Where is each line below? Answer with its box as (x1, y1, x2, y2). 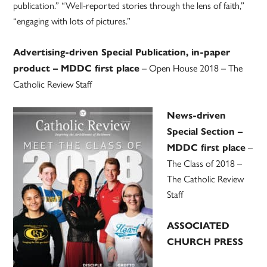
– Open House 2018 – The (139, 61, 243, 75)
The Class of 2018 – (167, 156, 243, 170)
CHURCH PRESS (167, 236, 244, 248)
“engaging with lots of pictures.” (13, 14, 131, 28)
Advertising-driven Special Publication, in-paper (13, 46, 231, 58)
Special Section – (167, 126, 243, 138)
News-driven (167, 110, 226, 122)
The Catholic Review (167, 172, 244, 186)
